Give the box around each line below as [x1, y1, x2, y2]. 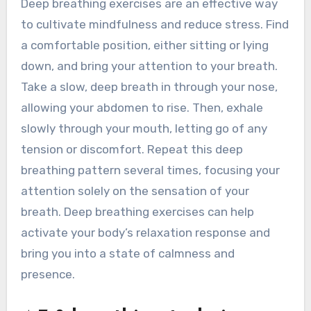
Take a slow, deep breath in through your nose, [20, 80, 278, 94]
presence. [20, 267, 75, 282]
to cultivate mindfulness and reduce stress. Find [20, 17, 289, 32]
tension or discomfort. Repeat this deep [20, 142, 243, 157]
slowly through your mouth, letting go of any [20, 121, 267, 136]
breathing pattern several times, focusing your [20, 163, 280, 178]
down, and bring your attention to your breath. [20, 59, 278, 74]
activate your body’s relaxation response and [20, 226, 270, 240]
